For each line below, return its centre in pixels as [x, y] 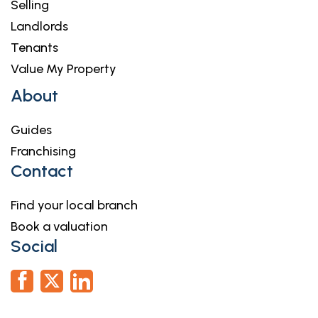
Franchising [43, 151]
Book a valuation [59, 226]
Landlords [39, 26]
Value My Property [64, 68]
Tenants [34, 47]
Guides [31, 130]
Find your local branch [74, 205]
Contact [42, 170]
